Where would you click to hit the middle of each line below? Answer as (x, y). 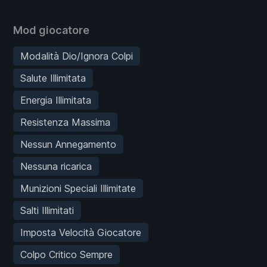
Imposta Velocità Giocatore (81, 233)
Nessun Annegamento (68, 145)
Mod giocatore (51, 30)
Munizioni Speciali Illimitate (78, 189)
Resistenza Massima (65, 122)
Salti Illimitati (47, 211)
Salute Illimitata (53, 78)
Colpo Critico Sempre (66, 255)
